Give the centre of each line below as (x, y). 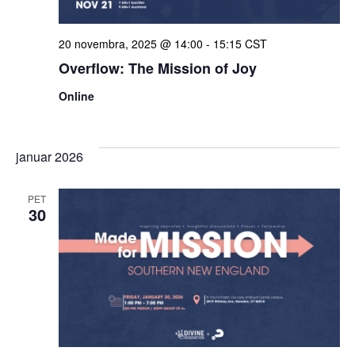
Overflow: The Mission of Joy (157, 69)
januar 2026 (49, 157)
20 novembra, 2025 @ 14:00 (130, 44)
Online (76, 96)
